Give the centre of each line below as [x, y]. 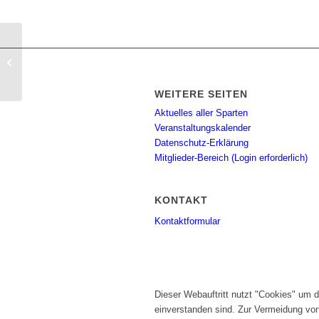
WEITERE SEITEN [201, 94]
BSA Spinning [53, 61]
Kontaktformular [187, 221]
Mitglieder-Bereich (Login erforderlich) [231, 158]
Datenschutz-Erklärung [202, 143]
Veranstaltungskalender [203, 128]
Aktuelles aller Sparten [201, 113]
